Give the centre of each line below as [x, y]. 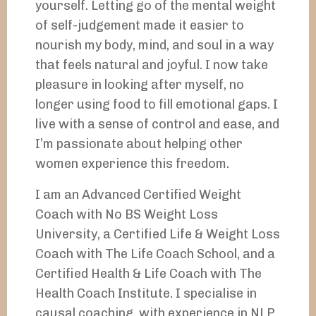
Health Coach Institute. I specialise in [146, 294]
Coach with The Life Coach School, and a [155, 254]
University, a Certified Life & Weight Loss [158, 235]
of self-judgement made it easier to [140, 26]
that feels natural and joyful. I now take [152, 65]
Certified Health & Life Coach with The [148, 274]
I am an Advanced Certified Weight [138, 195]
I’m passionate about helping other [139, 144]
